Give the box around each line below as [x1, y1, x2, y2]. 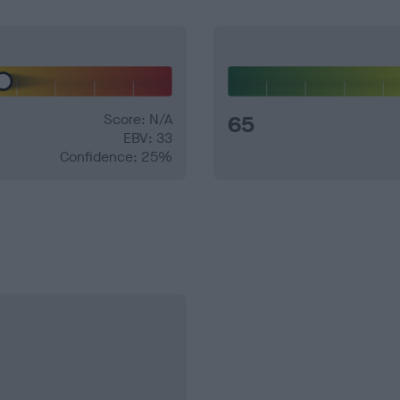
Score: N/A [104, 110, 172, 129]
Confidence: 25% [60, 147, 172, 167]
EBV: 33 [123, 129, 172, 148]
